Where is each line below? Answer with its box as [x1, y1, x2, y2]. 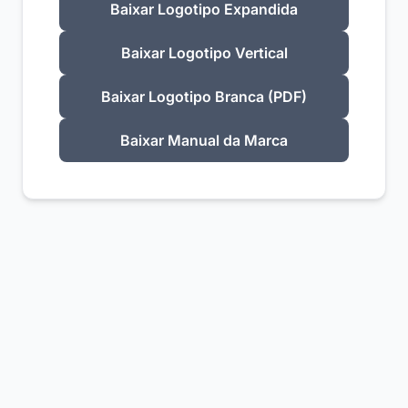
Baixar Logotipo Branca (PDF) [101, 87, 307, 106]
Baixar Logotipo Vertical [120, 44, 288, 62]
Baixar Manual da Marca [120, 131, 288, 149]
